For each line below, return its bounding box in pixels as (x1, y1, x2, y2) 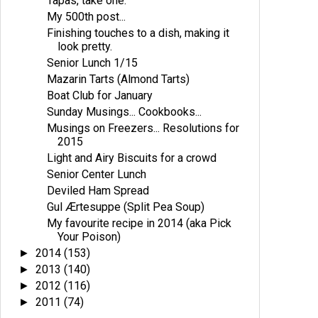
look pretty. (57, 40, 113, 53)
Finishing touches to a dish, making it (47, 26, 230, 40)
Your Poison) (57, 230, 121, 243)
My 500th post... (47, 10, 126, 23)
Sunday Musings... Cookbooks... (47, 105, 202, 119)
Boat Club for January (47, 89, 153, 102)
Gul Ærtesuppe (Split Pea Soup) (47, 200, 205, 214)
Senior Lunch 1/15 (47, 56, 138, 70)
